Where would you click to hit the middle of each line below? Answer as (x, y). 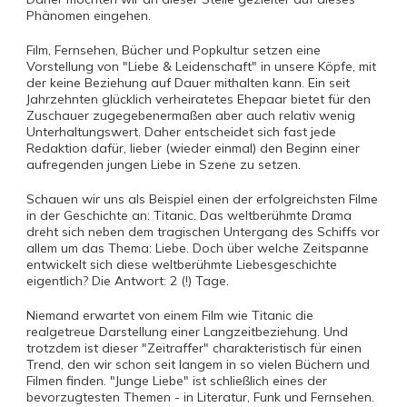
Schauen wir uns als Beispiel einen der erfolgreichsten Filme (202, 199)
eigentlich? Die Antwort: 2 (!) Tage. (128, 281)
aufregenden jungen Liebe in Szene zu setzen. (164, 164)
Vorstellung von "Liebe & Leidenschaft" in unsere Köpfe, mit (201, 66)
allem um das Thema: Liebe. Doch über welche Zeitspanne (198, 248)
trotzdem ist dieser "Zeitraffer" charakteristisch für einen (194, 348)
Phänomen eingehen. (89, 15)
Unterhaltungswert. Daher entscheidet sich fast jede (181, 132)
